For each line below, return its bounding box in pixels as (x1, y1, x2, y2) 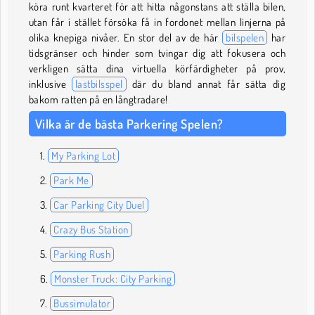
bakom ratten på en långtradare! (29, 93, 168, 107)
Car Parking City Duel (53, 198, 145, 212)
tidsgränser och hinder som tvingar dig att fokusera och (29, 46, 286, 60)
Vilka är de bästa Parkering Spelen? (35, 116, 224, 132)
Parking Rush (53, 247, 111, 262)
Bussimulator (53, 297, 111, 311)
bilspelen (226, 31, 264, 45)
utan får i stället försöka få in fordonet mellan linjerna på (29, 15, 286, 30)
